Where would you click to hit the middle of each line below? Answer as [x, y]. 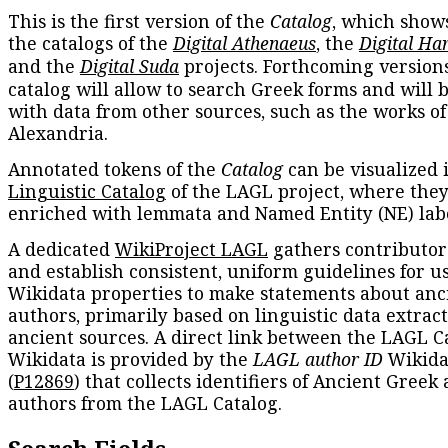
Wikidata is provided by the [130, 359]
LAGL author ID [318, 359]
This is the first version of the [139, 21]
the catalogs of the [90, 43]
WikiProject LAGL [191, 249]
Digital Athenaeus [244, 43]
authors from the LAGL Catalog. [145, 403]
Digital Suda [129, 66]
